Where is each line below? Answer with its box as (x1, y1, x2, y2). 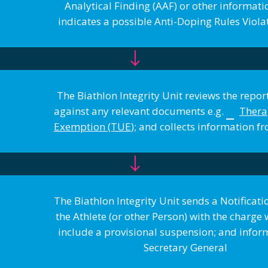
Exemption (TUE (53, 120, 131, 134)
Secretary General (144, 240, 228, 255)
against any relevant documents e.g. (53, 104, 226, 118)
